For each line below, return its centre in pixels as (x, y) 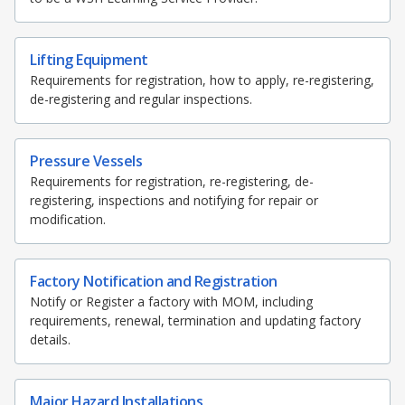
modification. (68, 220)
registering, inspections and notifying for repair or (174, 201)
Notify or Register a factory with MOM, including (171, 302)
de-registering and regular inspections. (141, 99)
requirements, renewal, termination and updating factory (195, 321)
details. (50, 340)
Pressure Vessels (86, 161)
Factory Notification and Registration (154, 282)
